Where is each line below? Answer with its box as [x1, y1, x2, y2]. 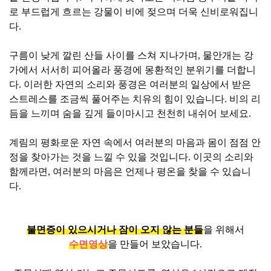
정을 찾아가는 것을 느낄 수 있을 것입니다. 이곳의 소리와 [9, 152, 253, 162]
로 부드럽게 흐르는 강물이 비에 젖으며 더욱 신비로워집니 [9, 7, 258, 17]
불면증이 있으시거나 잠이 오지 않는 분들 [27, 224, 203, 235]
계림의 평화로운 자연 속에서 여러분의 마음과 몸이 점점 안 [9, 137, 261, 148]
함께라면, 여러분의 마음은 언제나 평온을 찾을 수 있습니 [9, 166, 251, 177]
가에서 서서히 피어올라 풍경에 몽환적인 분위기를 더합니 [9, 65, 256, 75]
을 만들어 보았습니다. [108, 239, 202, 249]
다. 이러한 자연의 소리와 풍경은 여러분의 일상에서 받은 [9, 79, 251, 90]
